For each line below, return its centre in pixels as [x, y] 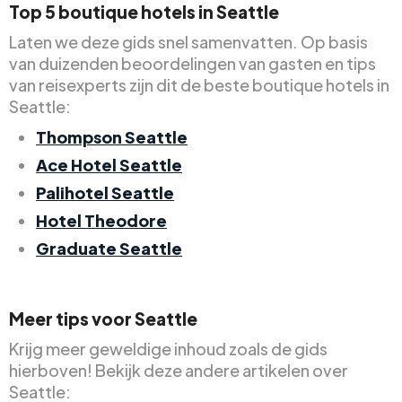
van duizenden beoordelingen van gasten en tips [192, 63]
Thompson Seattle [112, 136]
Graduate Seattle [109, 248]
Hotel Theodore [101, 220]
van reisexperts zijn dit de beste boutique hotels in [199, 84]
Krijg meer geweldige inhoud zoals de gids [168, 348]
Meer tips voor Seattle [103, 318]
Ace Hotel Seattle [109, 164]
